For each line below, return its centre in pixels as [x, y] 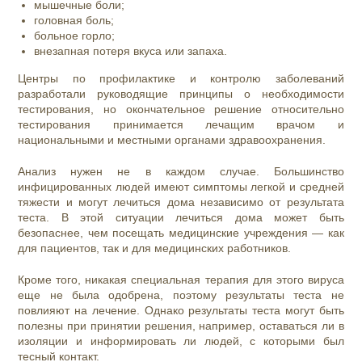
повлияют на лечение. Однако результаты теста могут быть [181, 311]
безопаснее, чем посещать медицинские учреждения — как [181, 233]
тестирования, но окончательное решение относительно [181, 109]
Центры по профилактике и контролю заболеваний [181, 79]
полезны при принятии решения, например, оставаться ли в [181, 326]
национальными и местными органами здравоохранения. [172, 140]
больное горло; [75, 36]
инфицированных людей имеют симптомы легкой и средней [181, 187]
